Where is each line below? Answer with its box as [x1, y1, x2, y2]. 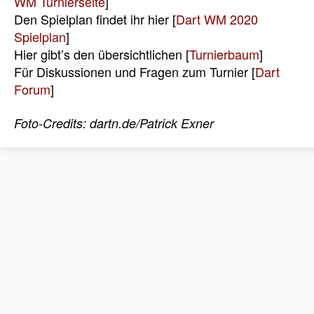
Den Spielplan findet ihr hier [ [14, 10, 176, 29]
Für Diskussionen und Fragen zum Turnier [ [14, 62, 255, 81]
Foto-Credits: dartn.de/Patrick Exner [14, 114, 214, 132]
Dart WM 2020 [176, 10, 258, 29]
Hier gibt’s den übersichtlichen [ [14, 45, 189, 64]
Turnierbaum [189, 45, 259, 64]
